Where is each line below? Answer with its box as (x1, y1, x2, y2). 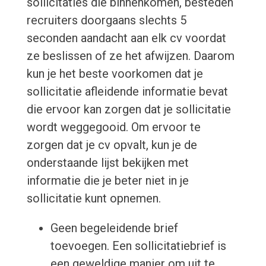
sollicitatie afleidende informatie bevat (26, 84, 228, 99)
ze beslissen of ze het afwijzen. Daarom (26, 49, 235, 64)
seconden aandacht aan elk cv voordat (26, 31, 226, 46)
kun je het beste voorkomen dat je (26, 66, 203, 81)
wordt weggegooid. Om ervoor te (26, 120, 201, 135)
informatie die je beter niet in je (26, 173, 189, 188)
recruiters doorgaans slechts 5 (26, 13, 186, 28)
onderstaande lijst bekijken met (26, 156, 189, 170)
